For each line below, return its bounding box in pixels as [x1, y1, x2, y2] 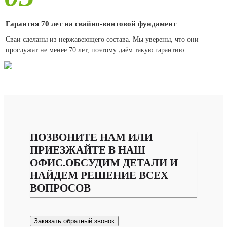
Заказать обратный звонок [34, 217, 115, 225]
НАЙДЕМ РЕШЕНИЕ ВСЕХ [30, 169, 168, 182]
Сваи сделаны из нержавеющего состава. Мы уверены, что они [6, 35, 199, 44]
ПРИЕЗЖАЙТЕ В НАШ [30, 144, 145, 157]
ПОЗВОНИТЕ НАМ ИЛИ [30, 131, 153, 144]
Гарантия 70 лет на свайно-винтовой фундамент [6, 19, 176, 28]
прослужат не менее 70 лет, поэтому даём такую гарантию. [6, 46, 186, 54]
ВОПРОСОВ [30, 182, 91, 195]
